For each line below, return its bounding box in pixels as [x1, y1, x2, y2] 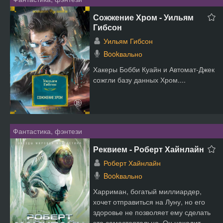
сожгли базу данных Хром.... [93, 75, 186, 85]
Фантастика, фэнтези [13, 126, 82, 136]
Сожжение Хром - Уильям [93, 11, 194, 23]
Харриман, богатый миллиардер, [93, 186, 202, 196]
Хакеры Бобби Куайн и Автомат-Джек [93, 64, 215, 74]
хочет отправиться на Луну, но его [93, 197, 205, 207]
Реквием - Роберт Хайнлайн [93, 143, 204, 155]
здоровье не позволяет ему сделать [93, 207, 211, 217]
